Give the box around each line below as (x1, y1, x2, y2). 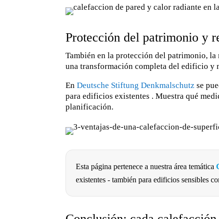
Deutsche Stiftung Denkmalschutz (77, 81, 197, 90)
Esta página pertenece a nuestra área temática (76, 162, 217, 171)
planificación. (66, 102, 114, 112)
